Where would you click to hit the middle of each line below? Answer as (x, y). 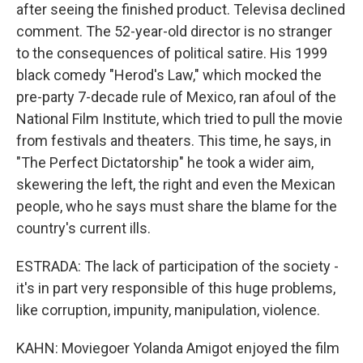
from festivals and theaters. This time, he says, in (174, 141)
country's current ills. (83, 228)
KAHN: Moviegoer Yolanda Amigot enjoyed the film (178, 348)
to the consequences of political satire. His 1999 (172, 53)
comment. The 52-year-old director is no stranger (174, 31)
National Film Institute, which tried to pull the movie (179, 119)
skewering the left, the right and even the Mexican (176, 184)
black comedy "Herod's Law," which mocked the (169, 75)
